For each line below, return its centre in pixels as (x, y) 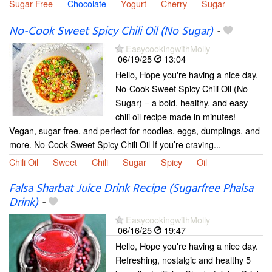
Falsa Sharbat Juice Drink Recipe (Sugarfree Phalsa (131, 189)
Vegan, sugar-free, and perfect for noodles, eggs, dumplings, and (134, 130)
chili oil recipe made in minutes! (175, 116)
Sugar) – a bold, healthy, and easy (182, 102)
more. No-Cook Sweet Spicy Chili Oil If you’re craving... (115, 144)
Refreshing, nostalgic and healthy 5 (183, 259)
